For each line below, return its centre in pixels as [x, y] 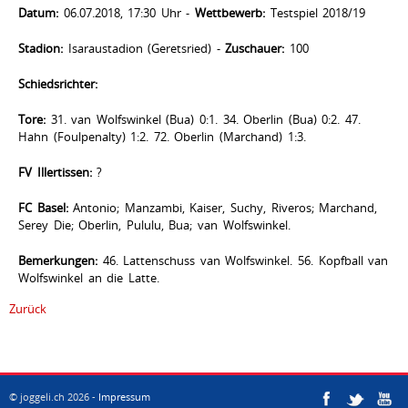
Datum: [38, 13]
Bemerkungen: [58, 260]
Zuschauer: [255, 48]
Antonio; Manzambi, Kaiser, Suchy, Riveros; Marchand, [223, 208]
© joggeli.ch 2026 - [54, 397]
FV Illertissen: [55, 172]
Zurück [28, 309]
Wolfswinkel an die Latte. [89, 278]
